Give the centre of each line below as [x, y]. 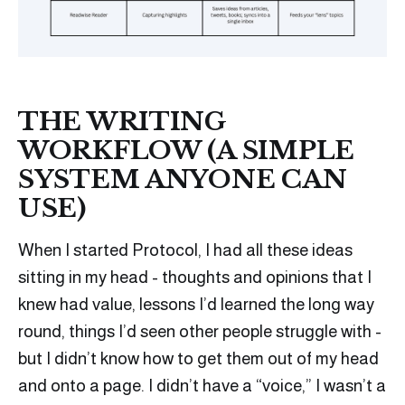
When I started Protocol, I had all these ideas [185, 250]
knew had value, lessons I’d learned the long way [196, 304]
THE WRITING [122, 121]
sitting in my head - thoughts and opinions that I [195, 277]
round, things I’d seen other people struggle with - [200, 331]
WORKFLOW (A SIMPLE [186, 150]
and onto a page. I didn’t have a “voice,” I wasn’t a [202, 385]
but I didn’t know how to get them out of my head [198, 358]
